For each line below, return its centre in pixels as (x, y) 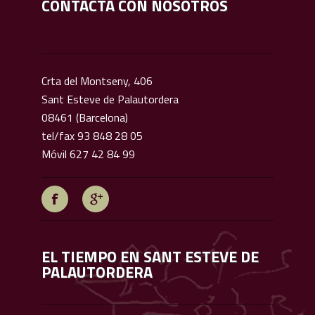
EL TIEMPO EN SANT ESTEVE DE (150, 257)
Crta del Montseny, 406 (98, 81)
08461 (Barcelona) (89, 117)
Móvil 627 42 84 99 (88, 154)
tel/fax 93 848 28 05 (92, 136)
